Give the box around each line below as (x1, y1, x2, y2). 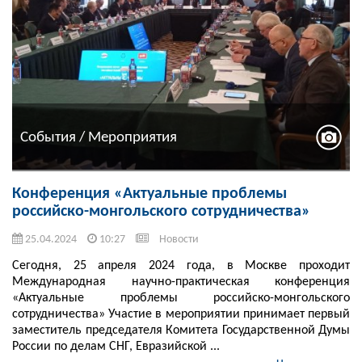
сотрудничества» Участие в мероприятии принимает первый (12, 308, 350, 322)
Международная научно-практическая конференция (12, 276, 350, 289)
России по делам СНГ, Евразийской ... (12, 340, 220, 354)
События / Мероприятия (20, 129, 177, 145)
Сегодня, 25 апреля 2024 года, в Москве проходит (12, 259, 350, 273)
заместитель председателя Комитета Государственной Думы (12, 324, 350, 338)
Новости (159, 234, 199, 246)
